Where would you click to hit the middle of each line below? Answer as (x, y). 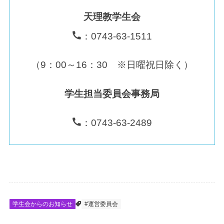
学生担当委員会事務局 (112, 94)
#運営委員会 (101, 204)
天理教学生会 (112, 16)
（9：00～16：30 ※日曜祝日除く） (112, 65)
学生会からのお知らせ (42, 204)
